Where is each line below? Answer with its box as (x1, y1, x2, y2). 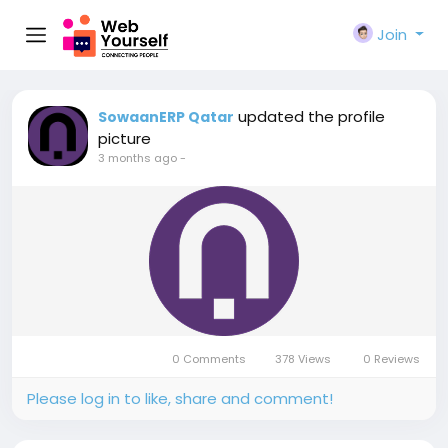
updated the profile (238, 106, 385, 127)
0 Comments (168, 351, 249, 367)
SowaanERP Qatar (98, 107, 234, 127)
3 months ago (98, 150, 177, 166)
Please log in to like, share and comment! (27, 388, 333, 409)
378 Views (272, 351, 335, 367)
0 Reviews (363, 351, 420, 367)
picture (98, 128, 151, 149)
